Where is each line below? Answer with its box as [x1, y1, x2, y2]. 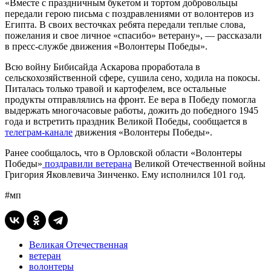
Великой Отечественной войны [132, 158, 266, 169]
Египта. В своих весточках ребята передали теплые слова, [5, 19, 246, 30]
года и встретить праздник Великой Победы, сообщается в [5, 116, 247, 126]
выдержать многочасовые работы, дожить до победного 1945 [5, 105, 258, 116]
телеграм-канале [5, 126, 73, 137]
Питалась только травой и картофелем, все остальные [5, 83, 226, 94]
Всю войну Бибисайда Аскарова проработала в [5, 61, 200, 72]
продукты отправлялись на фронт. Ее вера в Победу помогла [5, 94, 256, 105]
